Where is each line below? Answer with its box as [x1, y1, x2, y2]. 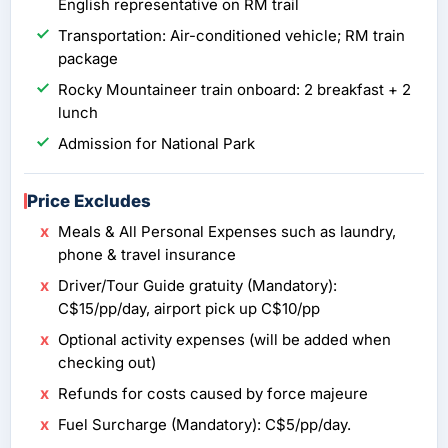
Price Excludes [27, 191, 151, 212]
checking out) [58, 353, 156, 373]
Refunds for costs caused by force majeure [58, 384, 368, 404]
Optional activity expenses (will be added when [58, 330, 391, 350]
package [58, 49, 118, 69]
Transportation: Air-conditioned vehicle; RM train [58, 26, 405, 46]
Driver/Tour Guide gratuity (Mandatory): [58, 276, 337, 296]
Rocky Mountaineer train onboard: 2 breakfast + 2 [58, 80, 411, 100]
